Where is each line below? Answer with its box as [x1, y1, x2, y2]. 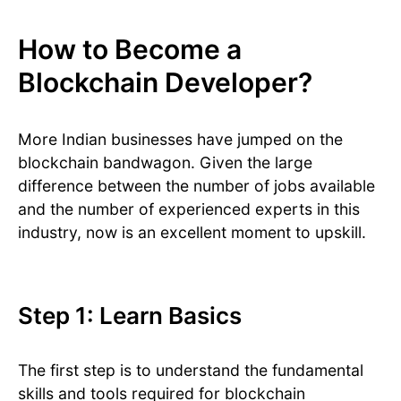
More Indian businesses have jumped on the [18, 130, 343, 149]
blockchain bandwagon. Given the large [18, 153, 312, 173]
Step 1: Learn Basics [18, 302, 247, 330]
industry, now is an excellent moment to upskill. [18, 223, 371, 243]
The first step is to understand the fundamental [18, 361, 363, 380]
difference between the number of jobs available [18, 176, 375, 196]
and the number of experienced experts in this [18, 200, 360, 219]
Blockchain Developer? [18, 66, 312, 99]
